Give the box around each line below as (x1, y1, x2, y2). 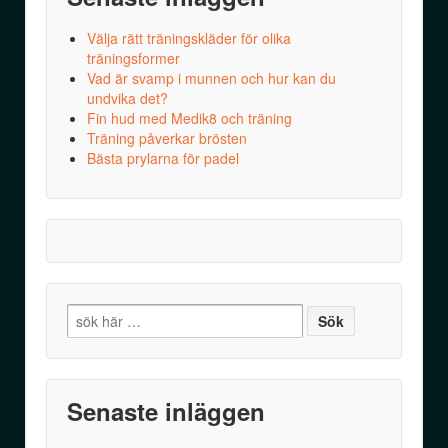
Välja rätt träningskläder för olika (87, 28, 291, 49)
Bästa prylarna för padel (87, 148, 239, 169)
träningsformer (87, 48, 180, 69)
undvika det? (87, 88, 168, 109)
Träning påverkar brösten (87, 128, 247, 149)
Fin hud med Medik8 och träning (87, 108, 292, 129)
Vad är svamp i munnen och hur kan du (87, 68, 336, 89)
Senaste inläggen (67, 394, 265, 429)
